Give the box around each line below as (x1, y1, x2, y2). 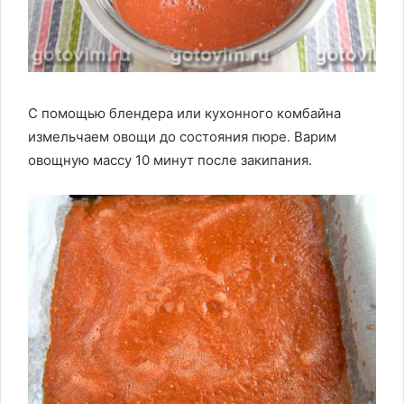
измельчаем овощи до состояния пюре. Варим (28, 127, 336, 145)
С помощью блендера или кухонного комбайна (28, 104, 341, 122)
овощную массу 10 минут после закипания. (28, 151, 312, 169)
